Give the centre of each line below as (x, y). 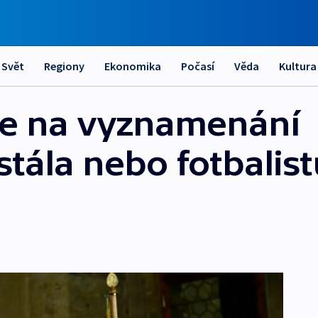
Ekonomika (133, 66)
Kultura (298, 66)
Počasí (198, 66)
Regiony (64, 66)
